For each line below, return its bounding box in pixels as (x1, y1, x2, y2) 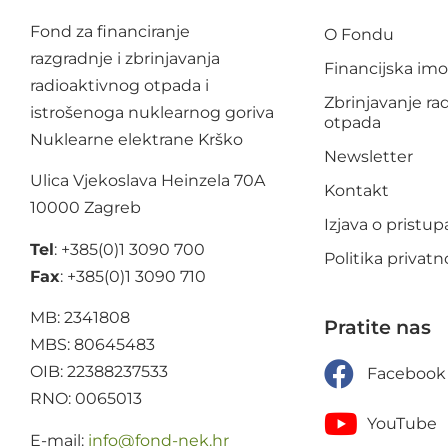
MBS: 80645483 (30, 335, 155, 355)
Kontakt (324, 181, 390, 200)
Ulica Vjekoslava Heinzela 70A (30, 171, 265, 191)
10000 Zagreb (30, 198, 141, 218)
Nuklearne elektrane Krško (30, 130, 243, 149)
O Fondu (324, 25, 395, 44)
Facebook (366, 364, 446, 383)
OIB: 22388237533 (30, 362, 168, 382)
